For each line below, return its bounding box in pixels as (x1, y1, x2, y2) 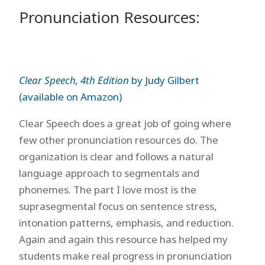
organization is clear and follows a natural (18, 150, 214, 163)
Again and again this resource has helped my (18, 232, 228, 246)
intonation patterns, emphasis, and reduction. (18, 216, 234, 230)
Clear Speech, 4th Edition (18, 73, 129, 87)
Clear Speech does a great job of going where (18, 117, 231, 130)
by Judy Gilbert (128, 73, 199, 87)
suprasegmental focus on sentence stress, (18, 199, 217, 213)
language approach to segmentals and (18, 166, 199, 180)
